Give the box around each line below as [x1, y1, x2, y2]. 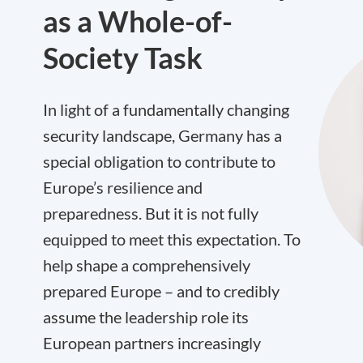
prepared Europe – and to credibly [43, 281, 280, 301]
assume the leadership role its [43, 307, 249, 327]
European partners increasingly [43, 333, 261, 352]
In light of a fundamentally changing [43, 100, 289, 119]
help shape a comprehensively [43, 255, 250, 275]
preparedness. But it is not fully [43, 203, 258, 223]
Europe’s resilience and [43, 177, 203, 197]
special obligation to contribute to [43, 152, 275, 171]
